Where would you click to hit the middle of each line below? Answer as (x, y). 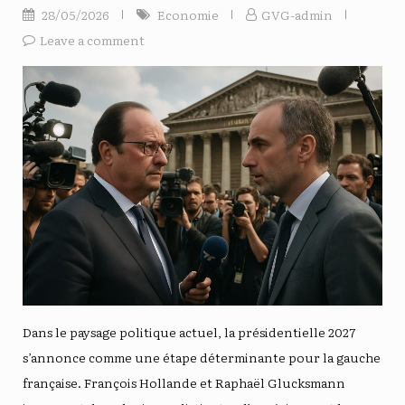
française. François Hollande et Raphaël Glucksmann (184, 382)
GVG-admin (297, 14)
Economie (188, 14)
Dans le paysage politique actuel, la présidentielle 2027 (189, 331)
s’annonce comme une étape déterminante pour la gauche (202, 357)
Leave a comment (92, 39)
